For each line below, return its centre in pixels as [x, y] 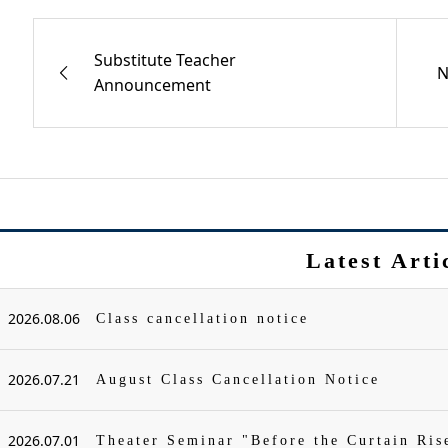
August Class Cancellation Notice [238, 379]
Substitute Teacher [165, 60]
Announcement [152, 85]
